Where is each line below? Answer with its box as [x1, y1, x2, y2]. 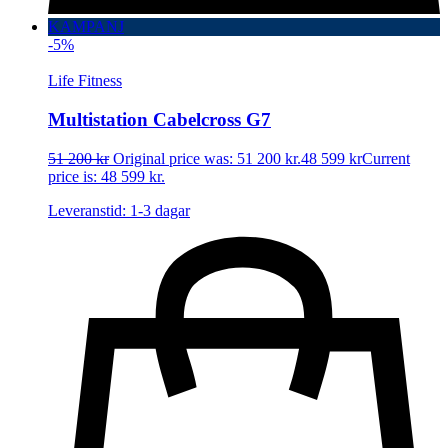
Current [362, 149, 410, 167]
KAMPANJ [48, 18, 124, 36]
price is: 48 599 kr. [48, 167, 165, 185]
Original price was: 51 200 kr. [113, 149, 301, 167]
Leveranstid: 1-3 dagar [48, 201, 190, 219]
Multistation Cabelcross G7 [48, 109, 271, 131]
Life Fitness [48, 72, 122, 90]
